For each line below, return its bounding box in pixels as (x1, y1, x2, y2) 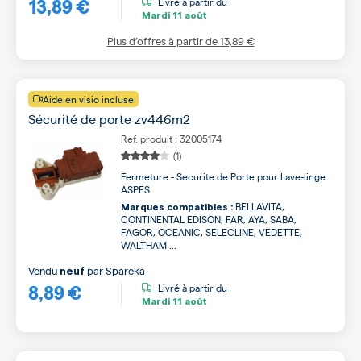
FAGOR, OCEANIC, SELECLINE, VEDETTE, (121, 226, 302, 239)
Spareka (106, 263, 145, 277)
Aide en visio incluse (43, 93, 134, 106)
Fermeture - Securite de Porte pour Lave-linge (121, 170, 326, 183)
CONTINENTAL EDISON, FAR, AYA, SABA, (121, 213, 297, 226)
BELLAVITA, (233, 200, 284, 213)
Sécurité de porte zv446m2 (28, 110, 190, 127)
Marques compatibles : (121, 202, 233, 212)
